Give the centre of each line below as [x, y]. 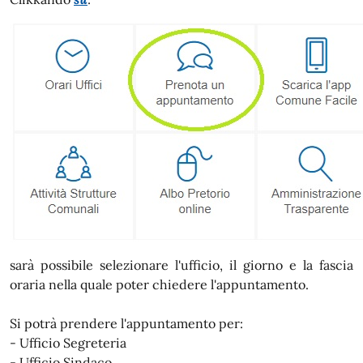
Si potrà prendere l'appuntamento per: [126, 323]
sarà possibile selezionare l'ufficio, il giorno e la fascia [181, 265]
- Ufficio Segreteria [68, 343]
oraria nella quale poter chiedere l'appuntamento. [159, 284]
